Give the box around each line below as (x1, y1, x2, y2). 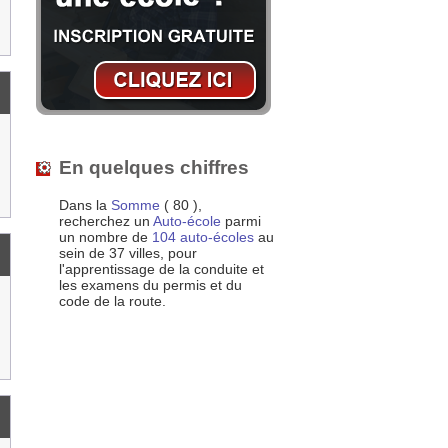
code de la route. (59, 293, 166, 310)
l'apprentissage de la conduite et (59, 261, 264, 278)
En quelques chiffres (59, 156, 249, 178)
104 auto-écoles (152, 229, 254, 246)
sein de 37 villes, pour (59, 245, 197, 262)
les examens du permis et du (59, 277, 242, 294)
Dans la (59, 197, 111, 214)
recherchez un (59, 213, 153, 230)
